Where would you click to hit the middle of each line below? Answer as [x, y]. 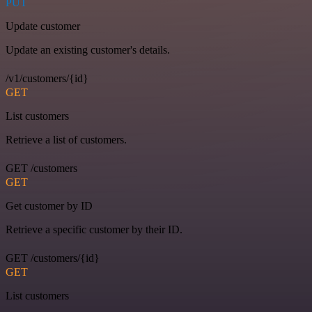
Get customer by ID [49, 206]
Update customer [43, 26]
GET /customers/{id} [53, 258]
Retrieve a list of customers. [66, 140]
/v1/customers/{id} [47, 79]
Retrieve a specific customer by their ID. [94, 230]
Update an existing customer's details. [88, 50]
